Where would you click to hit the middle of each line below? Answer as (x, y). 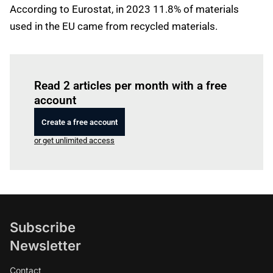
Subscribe (43, 227)
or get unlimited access (74, 140)
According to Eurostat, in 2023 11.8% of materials (124, 9)
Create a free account (80, 122)
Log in (105, 69)
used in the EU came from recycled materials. (114, 26)
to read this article (147, 69)
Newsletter (45, 246)
